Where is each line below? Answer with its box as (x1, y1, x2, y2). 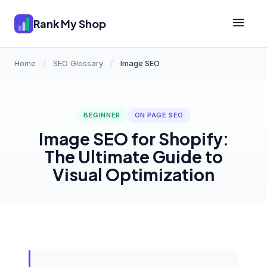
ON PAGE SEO (134, 111, 184, 119)
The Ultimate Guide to (44, 146, 223, 167)
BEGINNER (83, 111, 120, 119)
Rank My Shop (33, 16, 106, 30)
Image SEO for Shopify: (38, 128, 229, 149)
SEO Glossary (53, 58, 103, 68)
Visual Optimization (52, 164, 215, 185)
